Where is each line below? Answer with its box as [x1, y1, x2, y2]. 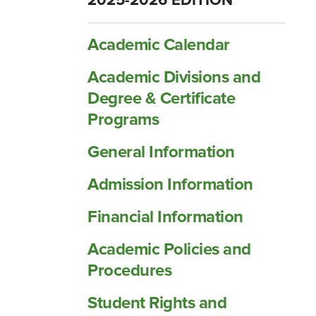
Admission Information [87, 174, 253, 195]
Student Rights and [87, 293, 226, 313]
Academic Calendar [87, 35, 230, 55]
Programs [87, 109, 159, 130]
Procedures [87, 260, 171, 281]
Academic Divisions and [87, 67, 260, 87]
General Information [87, 142, 235, 162]
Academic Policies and [87, 239, 251, 260]
